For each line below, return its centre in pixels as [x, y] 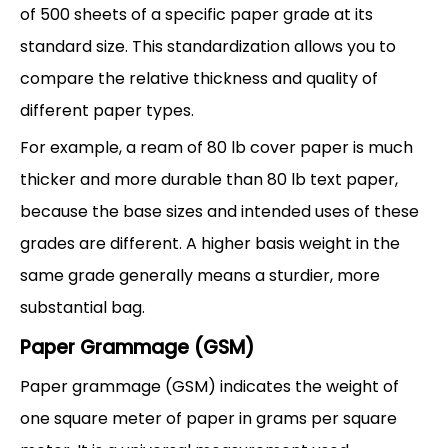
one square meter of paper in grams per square [208, 418]
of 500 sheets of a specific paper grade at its [196, 14]
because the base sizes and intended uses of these [219, 211]
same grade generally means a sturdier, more [200, 275]
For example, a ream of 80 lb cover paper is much [216, 147]
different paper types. [107, 110]
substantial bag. [82, 307]
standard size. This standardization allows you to [208, 46]
